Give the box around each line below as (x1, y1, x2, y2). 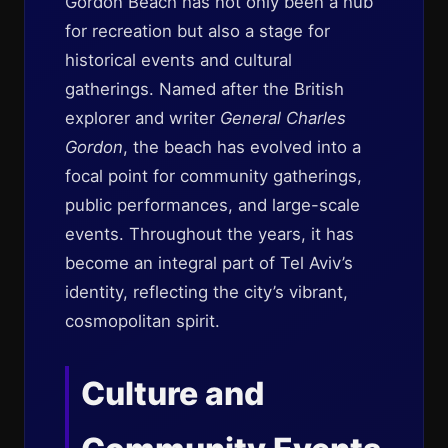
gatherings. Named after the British (65, 79, 344, 99)
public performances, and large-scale (65, 195, 360, 215)
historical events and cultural (65, 50, 292, 70)
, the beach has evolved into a (123, 137, 361, 157)
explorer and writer (65, 108, 220, 128)
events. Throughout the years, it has (65, 224, 354, 244)
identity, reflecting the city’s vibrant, (65, 282, 348, 302)
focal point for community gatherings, (65, 166, 362, 186)
